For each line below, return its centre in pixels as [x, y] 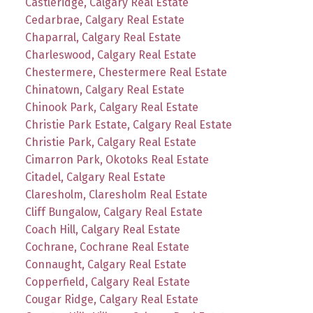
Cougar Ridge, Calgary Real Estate [111, 299]
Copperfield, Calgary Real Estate [107, 282]
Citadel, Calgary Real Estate [95, 177]
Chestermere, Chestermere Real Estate [126, 72]
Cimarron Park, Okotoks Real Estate [117, 159]
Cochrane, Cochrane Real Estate [107, 247]
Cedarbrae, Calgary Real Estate [104, 20]
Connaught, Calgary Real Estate [105, 264]
